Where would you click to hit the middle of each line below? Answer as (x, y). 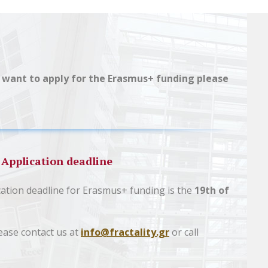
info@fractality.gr (125, 232)
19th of (211, 190)
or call (184, 232)
